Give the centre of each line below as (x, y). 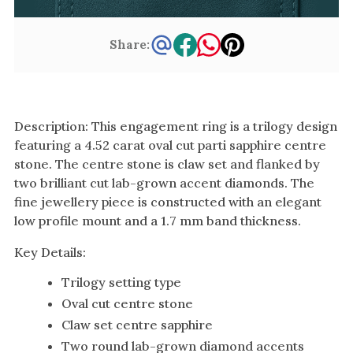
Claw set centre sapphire (137, 324)
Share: (129, 45)
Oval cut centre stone (127, 303)
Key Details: (50, 252)
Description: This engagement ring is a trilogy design (176, 126)
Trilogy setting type (121, 282)
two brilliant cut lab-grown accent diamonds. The (164, 182)
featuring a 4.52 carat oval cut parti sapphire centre (170, 145)
